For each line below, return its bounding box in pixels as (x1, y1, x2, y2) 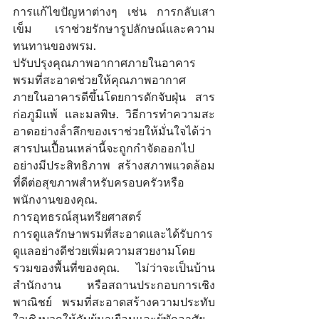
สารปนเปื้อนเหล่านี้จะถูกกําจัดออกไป (13, 140, 194, 156)
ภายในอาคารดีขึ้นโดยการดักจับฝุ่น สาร (13, 89, 215, 105)
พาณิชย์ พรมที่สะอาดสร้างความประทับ (13, 294, 215, 310)
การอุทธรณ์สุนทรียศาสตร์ (13, 209, 145, 224)
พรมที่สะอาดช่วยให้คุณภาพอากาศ (13, 72, 186, 88)
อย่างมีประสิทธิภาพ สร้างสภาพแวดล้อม (13, 157, 215, 173)
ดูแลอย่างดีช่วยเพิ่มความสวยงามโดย (13, 243, 195, 258)
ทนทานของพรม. (13, 38, 99, 53)
